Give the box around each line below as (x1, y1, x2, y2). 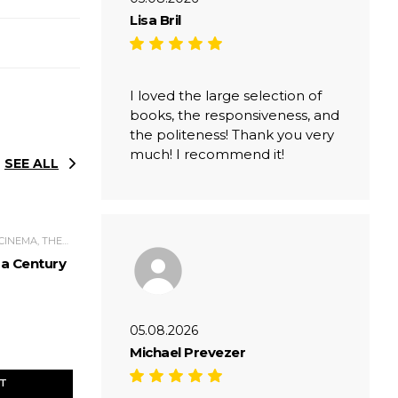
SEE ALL (4, 155, 59, 171)
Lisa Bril (130, 11, 181, 28)
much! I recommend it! (130, 145, 284, 163)
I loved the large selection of (130, 86, 322, 104)
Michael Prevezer (130, 343, 245, 361)
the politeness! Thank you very (130, 125, 334, 143)
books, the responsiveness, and (130, 106, 339, 123)
